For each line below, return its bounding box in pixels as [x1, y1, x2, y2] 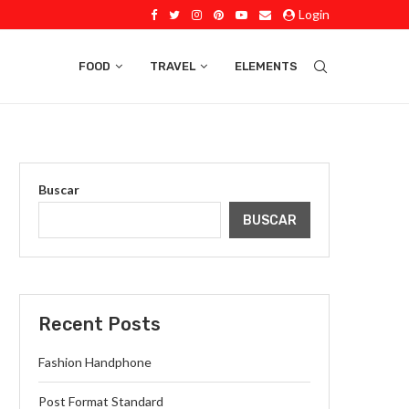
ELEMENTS [234, 59, 298, 73]
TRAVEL [149, 59, 195, 73]
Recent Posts [38, 313, 161, 335]
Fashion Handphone [38, 354, 152, 370]
